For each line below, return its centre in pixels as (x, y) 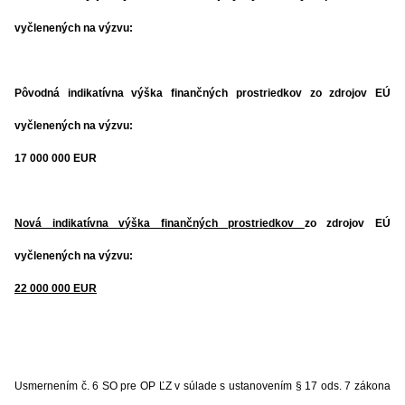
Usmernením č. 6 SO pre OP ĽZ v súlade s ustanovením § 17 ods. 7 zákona (202, 386)
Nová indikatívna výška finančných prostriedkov (160, 223)
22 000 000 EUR (56, 288)
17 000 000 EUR (56, 158)
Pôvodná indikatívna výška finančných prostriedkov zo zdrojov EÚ (202, 93)
